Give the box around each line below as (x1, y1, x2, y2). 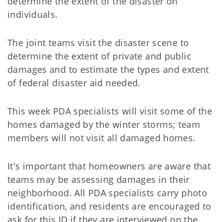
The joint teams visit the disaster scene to (7, 37, 189, 49)
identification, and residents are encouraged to (7, 200, 212, 212)
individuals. (7, 8, 58, 20)
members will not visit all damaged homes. (7, 132, 196, 144)
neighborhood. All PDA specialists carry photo (7, 187, 208, 199)
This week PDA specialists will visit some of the (7, 105, 213, 117)
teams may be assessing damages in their (7, 173, 190, 185)
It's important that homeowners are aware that (7, 160, 211, 172)
